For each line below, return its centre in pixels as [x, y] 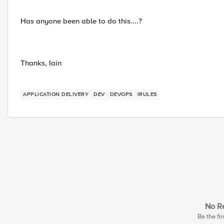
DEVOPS [121, 94]
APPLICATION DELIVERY [56, 94]
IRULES [147, 94]
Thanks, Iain [41, 63]
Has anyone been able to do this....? [81, 21]
